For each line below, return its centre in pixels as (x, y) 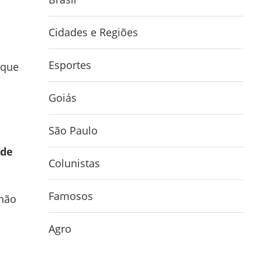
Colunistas (75, 163)
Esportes (70, 65)
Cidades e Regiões (94, 32)
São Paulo (73, 130)
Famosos (71, 196)
